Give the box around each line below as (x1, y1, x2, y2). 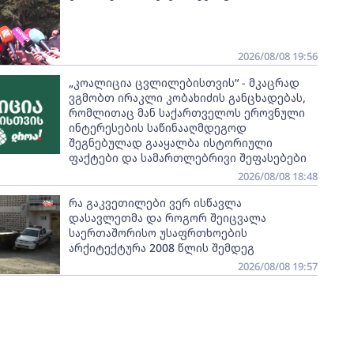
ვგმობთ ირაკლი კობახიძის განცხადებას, (68, 90, 306, 105)
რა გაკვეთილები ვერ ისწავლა (68, 195, 242, 210)
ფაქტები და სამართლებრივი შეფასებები (68, 150, 307, 165)
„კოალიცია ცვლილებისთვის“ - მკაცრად (68, 75, 299, 90)
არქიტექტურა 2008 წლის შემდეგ (68, 240, 254, 255)
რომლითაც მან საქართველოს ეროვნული (68, 105, 305, 120)
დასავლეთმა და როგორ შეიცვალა (68, 210, 266, 225)
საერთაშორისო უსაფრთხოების (68, 225, 247, 240)
